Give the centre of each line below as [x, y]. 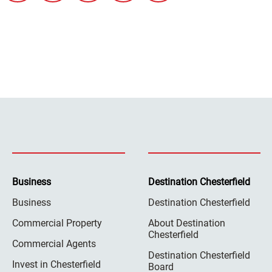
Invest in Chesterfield [56, 264]
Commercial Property [57, 223]
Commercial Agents [54, 243]
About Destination [186, 223]
